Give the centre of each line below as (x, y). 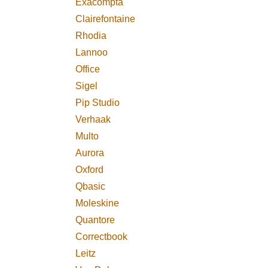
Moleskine (98, 203)
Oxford (91, 170)
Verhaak (94, 120)
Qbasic (91, 187)
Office (89, 69)
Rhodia (91, 36)
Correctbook (104, 237)
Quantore (97, 220)
